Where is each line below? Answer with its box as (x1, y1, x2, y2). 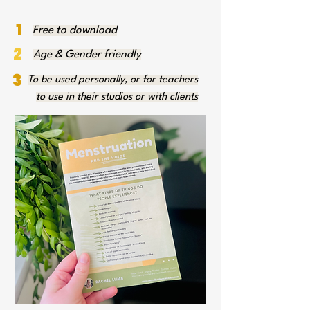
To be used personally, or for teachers (28, 75, 198, 85)
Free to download (33, 25, 117, 36)
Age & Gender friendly (33, 49, 141, 60)
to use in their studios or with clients (36, 92, 198, 102)
